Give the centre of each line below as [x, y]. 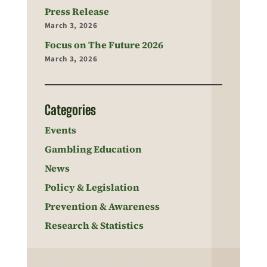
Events [60, 130]
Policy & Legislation [92, 187]
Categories [70, 110]
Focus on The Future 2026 [104, 44]
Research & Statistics [94, 225]
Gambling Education [93, 149]
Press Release [77, 11]
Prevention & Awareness [102, 206]
